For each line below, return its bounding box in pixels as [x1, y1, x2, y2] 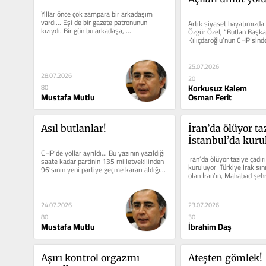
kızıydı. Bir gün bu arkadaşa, [40, 24, 124, 38]
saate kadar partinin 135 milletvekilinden [40, 154, 164, 169]
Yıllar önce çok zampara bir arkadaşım [40, 7, 153, 21]
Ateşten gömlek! [188, 251, 262, 264]
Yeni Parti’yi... [188, 42, 229, 56]
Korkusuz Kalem [188, 81, 247, 97]
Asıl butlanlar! [40, 122, 106, 135]
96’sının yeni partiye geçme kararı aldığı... [40, 163, 166, 177]
